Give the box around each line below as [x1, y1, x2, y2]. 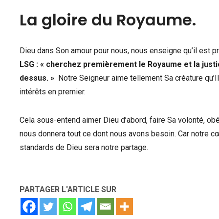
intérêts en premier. [20, 87, 86, 96]
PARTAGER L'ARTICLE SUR [20, 185, 116, 194]
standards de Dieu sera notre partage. [20, 143, 148, 152]
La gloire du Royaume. [20, 9, 196, 31]
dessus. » [20, 73, 54, 83]
